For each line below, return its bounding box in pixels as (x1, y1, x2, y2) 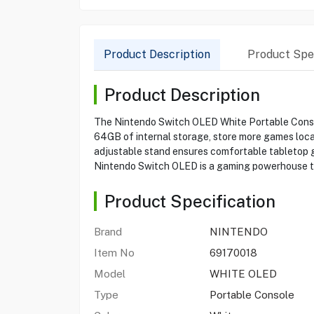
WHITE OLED (209, 268, 277, 280)
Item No (93, 247, 135, 259)
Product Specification (104, 191, 275, 211)
